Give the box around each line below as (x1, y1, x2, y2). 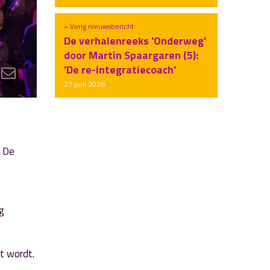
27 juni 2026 (64, 78, 105, 90)
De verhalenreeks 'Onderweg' (64, 33, 206, 49)
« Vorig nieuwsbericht (64, 20, 134, 32)
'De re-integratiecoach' (64, 61, 176, 78)
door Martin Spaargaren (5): (64, 47, 198, 63)
